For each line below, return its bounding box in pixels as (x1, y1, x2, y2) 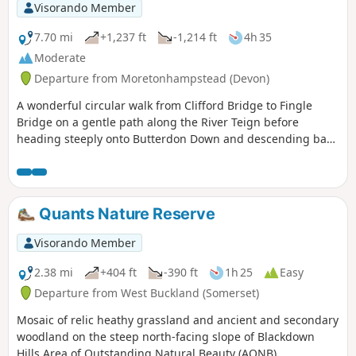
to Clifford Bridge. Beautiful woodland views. (17, 147, 255, 163)
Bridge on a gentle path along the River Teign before (17, 114, 299, 130)
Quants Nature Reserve (35, 203, 215, 223)
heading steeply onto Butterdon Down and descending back (17, 130, 338, 146)
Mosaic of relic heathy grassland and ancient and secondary (17, 311, 339, 327)
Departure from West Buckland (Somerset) (34, 284, 259, 300)
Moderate (34, 50, 86, 66)
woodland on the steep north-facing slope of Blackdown (17, 328, 315, 344)
